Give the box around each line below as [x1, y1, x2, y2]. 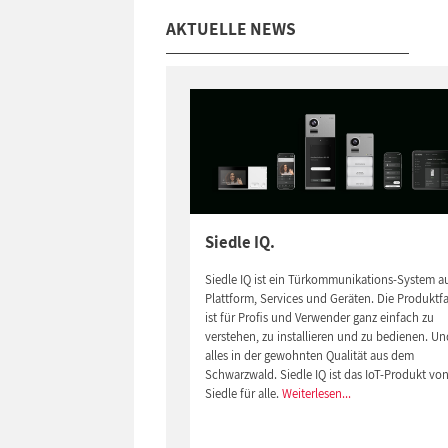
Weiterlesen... [282, 384, 352, 402]
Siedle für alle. [205, 384, 283, 402]
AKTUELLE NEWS [166, 16, 297, 40]
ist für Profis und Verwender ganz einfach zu [205, 308, 435, 326]
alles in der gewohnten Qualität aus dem [205, 346, 415, 364]
